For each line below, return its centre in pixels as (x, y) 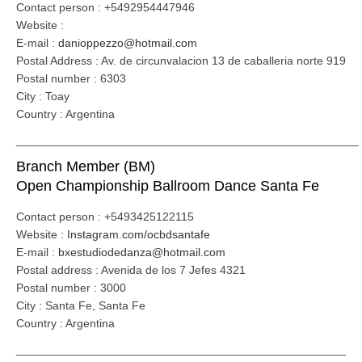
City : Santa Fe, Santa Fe (81, 305)
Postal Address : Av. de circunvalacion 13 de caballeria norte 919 (181, 61)
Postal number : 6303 (71, 78)
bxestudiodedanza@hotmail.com (142, 252)
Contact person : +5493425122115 (105, 217)
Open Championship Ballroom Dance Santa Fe (168, 186)
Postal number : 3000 (71, 288)
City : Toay (43, 96)
